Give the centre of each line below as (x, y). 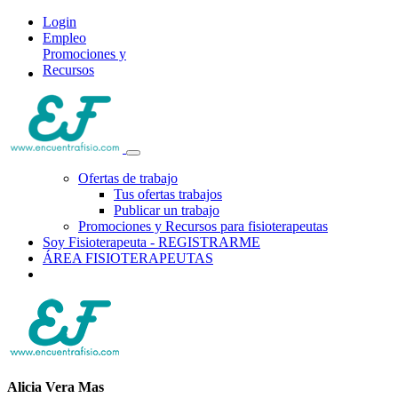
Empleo (64, 38)
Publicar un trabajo (167, 210)
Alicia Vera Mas (56, 387)
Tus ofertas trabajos (168, 194)
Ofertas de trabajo (128, 178)
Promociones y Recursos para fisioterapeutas (203, 226)
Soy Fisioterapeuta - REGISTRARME (151, 242)
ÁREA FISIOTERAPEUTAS (128, 258)
